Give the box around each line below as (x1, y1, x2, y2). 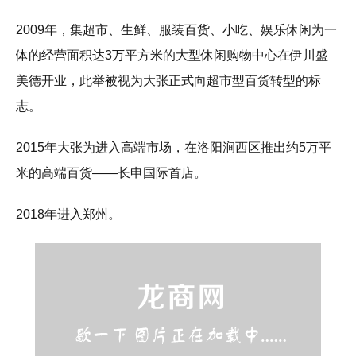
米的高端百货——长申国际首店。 (16, 166, 207, 180)
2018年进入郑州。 (16, 207, 121, 222)
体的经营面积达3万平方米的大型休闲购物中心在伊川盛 (16, 48, 328, 63)
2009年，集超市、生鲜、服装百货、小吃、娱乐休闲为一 (16, 23, 337, 37)
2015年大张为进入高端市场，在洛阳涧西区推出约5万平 (16, 141, 331, 155)
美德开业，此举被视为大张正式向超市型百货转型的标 (16, 74, 321, 88)
